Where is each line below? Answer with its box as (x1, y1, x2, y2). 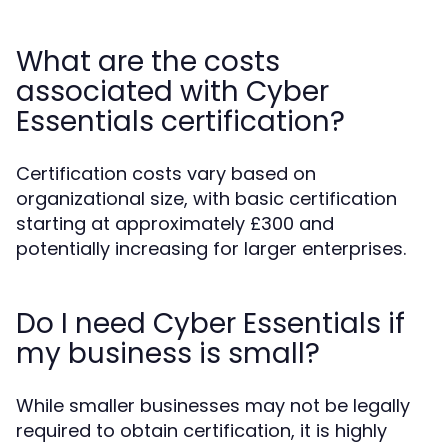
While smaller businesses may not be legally (16, 393, 410, 418)
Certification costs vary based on (16, 161, 316, 186)
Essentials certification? (16, 102, 345, 141)
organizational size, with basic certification (16, 186, 397, 211)
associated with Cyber (16, 72, 329, 111)
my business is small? (16, 334, 320, 373)
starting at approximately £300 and (16, 211, 334, 236)
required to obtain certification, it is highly (16, 418, 387, 443)
